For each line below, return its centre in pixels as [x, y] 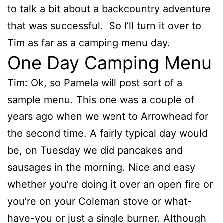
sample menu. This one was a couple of [101, 100]
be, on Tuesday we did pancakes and [95, 150]
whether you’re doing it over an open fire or [110, 184]
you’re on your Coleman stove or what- [100, 201]
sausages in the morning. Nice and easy [101, 167]
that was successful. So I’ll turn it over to [104, 26]
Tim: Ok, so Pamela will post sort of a [95, 83]
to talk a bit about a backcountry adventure [109, 9]
